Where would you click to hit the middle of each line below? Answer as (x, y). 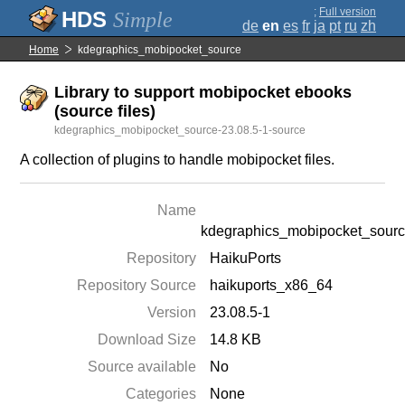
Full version (348, 12)
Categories (161, 394)
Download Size (147, 339)
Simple (143, 20)
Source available (142, 367)
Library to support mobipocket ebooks (203, 92)
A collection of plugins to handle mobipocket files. (178, 160)
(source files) (105, 111)
